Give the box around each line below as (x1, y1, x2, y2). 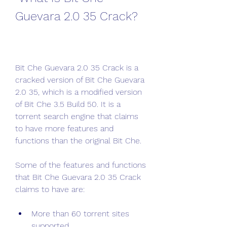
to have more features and (15, 124, 113, 133)
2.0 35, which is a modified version (15, 87, 142, 97)
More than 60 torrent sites (31, 209, 129, 218)
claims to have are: (15, 184, 85, 194)
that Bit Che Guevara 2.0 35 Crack (15, 172, 141, 182)
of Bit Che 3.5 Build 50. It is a (15, 99, 121, 109)
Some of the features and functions (15, 160, 146, 170)
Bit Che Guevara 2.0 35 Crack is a (15, 63, 138, 72)
